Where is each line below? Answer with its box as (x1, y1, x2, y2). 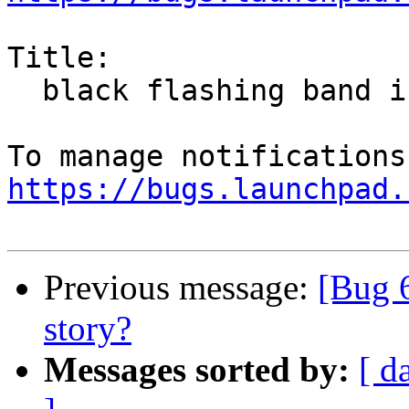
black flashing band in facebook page (7, 74, 42, 108)
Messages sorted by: (44, 350, 350, 390)
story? (44, 309, 131, 349)
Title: (7, 41, 111, 75)
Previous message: (44, 267, 318, 308)
